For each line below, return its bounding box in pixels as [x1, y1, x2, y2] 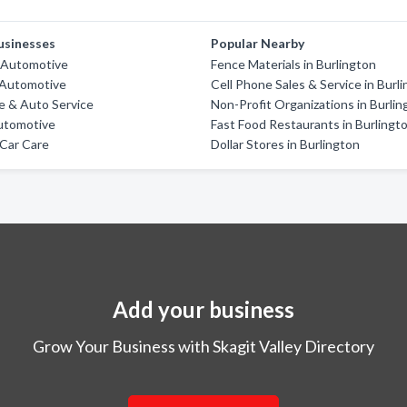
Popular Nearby [211, 35, 305, 51]
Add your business [113, 296, 294, 323]
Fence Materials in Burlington [211, 56, 377, 72]
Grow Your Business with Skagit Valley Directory [33, 336, 374, 356]
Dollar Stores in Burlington [211, 136, 361, 152]
